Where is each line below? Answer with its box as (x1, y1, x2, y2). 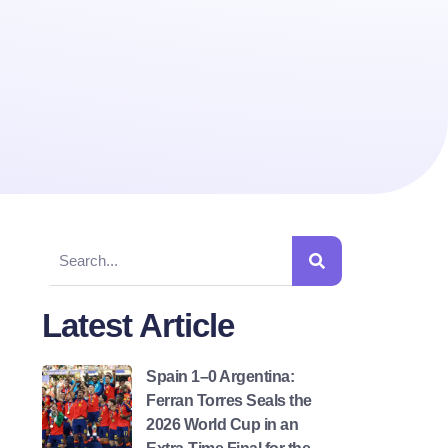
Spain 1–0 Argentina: (146, 367, 294, 385)
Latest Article (42, 306, 234, 344)
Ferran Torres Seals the (146, 391, 312, 409)
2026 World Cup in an (146, 415, 298, 433)
